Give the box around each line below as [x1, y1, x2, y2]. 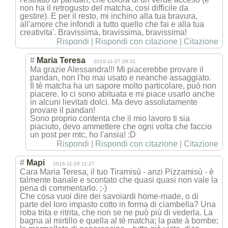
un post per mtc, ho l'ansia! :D [30, 130, 136, 139]
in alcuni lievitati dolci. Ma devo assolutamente [30, 97, 197, 106]
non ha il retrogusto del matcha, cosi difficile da [20, 3, 188, 12]
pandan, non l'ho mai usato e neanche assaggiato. [30, 73, 211, 82]
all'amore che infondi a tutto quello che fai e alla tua [20, 19, 204, 28]
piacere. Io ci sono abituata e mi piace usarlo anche [30, 89, 215, 98]
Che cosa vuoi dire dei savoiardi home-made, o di [20, 191, 198, 201]
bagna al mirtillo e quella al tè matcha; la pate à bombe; [20, 216, 218, 225]
